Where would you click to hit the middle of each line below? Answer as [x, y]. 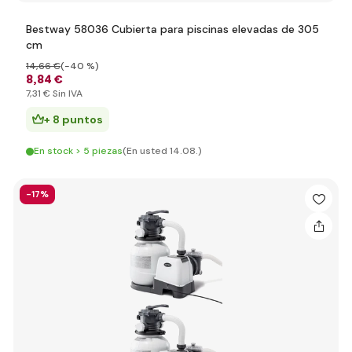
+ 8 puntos [73, 119]
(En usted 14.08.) [162, 151]
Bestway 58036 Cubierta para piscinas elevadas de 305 [172, 29]
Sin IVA [66, 93]
